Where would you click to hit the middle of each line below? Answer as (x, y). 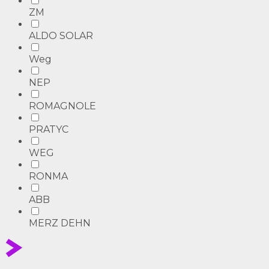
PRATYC (49, 129)
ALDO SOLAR (61, 35)
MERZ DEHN (60, 223)
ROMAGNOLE (62, 106)
